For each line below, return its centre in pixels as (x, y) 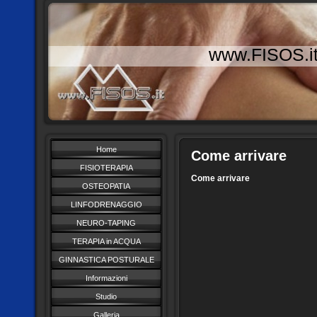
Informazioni (106, 278)
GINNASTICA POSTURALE (106, 260)
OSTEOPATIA (106, 186)
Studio (106, 296)
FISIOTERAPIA (106, 168)
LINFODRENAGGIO (106, 204)
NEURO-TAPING (106, 223)
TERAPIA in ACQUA (106, 241)
